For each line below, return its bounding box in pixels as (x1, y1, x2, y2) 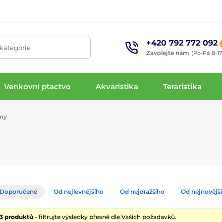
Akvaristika (96, 81, 139, 91)
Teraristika (163, 81, 202, 91)
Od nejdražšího (120, 188, 165, 195)
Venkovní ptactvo (3, 81, 71, 91)
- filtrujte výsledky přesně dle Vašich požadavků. (33, 213, 176, 221)
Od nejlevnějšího (54, 188, 104, 195)
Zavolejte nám (146, 49, 190, 56)
